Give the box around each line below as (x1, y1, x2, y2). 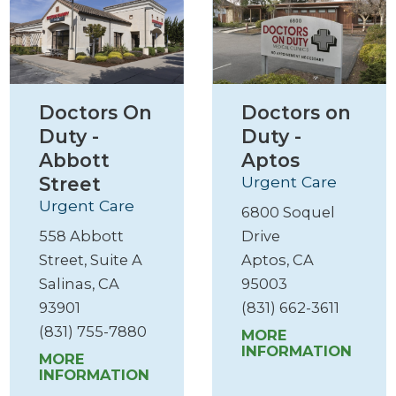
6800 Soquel (241, 203, 336, 222)
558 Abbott (39, 227, 125, 246)
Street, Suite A (39, 251, 143, 270)
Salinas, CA (39, 275, 120, 293)
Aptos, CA (241, 251, 315, 270)
